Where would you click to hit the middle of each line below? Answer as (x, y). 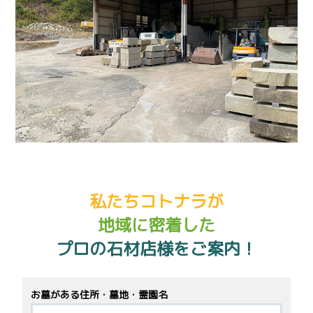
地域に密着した (156, 225)
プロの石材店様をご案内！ (156, 249)
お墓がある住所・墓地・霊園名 (100, 295)
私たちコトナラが (156, 202)
